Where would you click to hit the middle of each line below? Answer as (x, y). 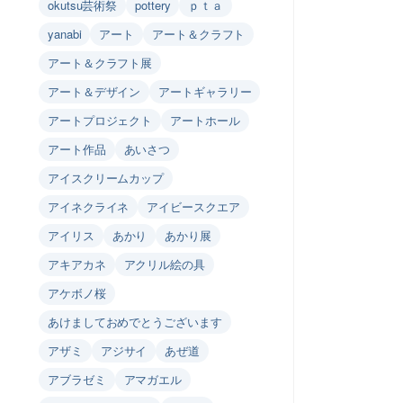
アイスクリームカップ (106, 178)
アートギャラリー (205, 91)
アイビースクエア (193, 206)
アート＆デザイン (94, 91)
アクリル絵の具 (164, 264)
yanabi (65, 34)
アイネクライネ (89, 206)
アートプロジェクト (100, 120)
